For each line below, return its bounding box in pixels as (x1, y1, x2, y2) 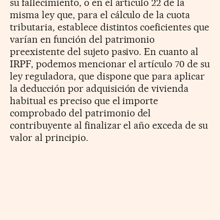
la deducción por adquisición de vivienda (10, 82, 189, 94)
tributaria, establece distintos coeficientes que (10, 21, 210, 33)
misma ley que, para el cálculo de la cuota (10, 8, 191, 21)
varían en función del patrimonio (10, 33, 155, 45)
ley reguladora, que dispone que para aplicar (10, 70, 205, 82)
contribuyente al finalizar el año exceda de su (10, 119, 208, 131)
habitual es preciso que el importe (10, 94, 159, 107)
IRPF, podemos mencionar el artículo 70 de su (10, 57, 210, 70)
